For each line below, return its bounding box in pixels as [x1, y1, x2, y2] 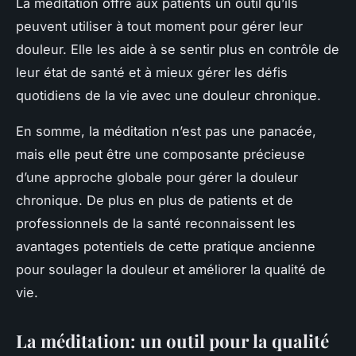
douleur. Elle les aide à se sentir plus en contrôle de [16, 41, 339, 58]
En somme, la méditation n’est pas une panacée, [16, 123, 316, 140]
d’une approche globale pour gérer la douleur [16, 169, 298, 186]
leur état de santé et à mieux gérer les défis [16, 64, 288, 81]
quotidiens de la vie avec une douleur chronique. [16, 87, 321, 104]
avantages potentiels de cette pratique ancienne [16, 238, 315, 255]
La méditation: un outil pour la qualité [16, 329, 329, 354]
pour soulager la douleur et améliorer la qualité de [16, 261, 326, 278]
